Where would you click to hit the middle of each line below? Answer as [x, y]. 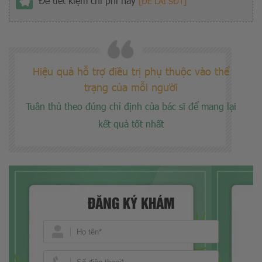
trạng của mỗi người [131, 87]
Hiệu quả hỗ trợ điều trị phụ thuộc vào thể [131, 71]
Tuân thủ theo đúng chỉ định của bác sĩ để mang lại [131, 106]
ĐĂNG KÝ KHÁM [131, 202]
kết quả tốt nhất [131, 124]
